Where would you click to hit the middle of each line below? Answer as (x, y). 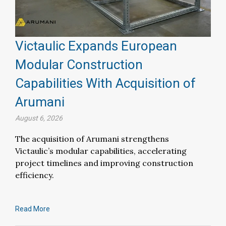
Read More (33, 209)
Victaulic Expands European (96, 46)
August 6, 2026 (39, 118)
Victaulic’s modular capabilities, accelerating (101, 151)
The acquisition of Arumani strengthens (92, 139)
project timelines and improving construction (104, 163)
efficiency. (35, 175)
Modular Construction (79, 65)
